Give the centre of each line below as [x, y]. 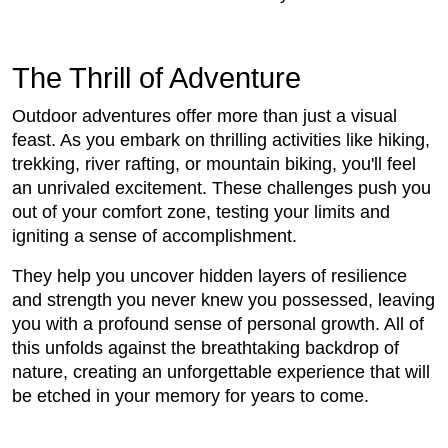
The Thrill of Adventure [156, 78]
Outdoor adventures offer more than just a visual [204, 116]
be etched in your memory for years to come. [190, 396]
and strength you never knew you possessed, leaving [223, 300]
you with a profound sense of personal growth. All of [218, 324]
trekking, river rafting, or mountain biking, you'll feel [214, 164]
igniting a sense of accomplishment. [157, 236]
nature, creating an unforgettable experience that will [221, 372]
